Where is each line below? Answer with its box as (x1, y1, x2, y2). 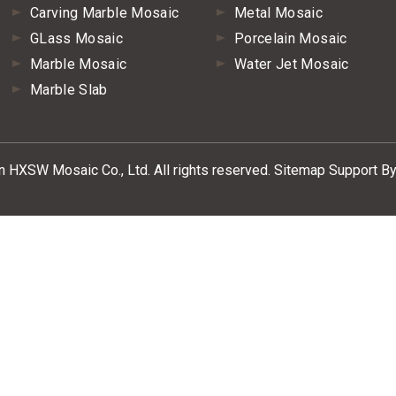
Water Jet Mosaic (234, 56, 349, 72)
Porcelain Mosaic (234, 30, 347, 47)
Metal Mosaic (234, 4, 324, 21)
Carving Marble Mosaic (30, 4, 179, 21)
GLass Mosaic (30, 30, 124, 47)
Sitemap (274, 162, 325, 179)
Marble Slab (30, 81, 108, 98)
